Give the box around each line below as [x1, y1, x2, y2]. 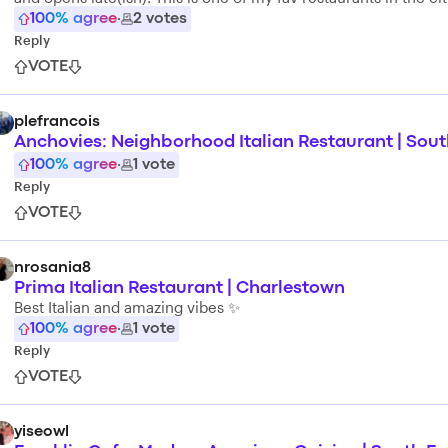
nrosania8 [14, 261, 91, 275]
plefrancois [14, 115, 100, 129]
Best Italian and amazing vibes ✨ [14, 298, 240, 316]
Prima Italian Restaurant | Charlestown [14, 281, 345, 296]
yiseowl [14, 425, 69, 439]
